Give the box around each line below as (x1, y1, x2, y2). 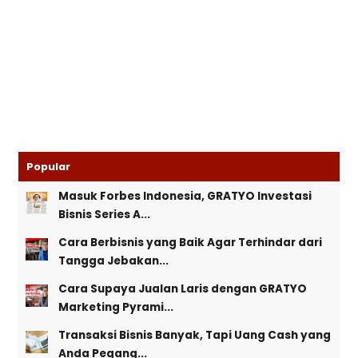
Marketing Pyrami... (58, 300, 174, 316)
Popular (26, 160, 71, 174)
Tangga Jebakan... (58, 253, 169, 269)
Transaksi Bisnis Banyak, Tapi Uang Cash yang (58, 328, 332, 344)
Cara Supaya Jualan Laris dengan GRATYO (58, 281, 308, 297)
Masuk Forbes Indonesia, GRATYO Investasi (58, 189, 312, 205)
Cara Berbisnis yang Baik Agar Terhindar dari (58, 235, 323, 251)
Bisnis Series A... (58, 207, 151, 223)
